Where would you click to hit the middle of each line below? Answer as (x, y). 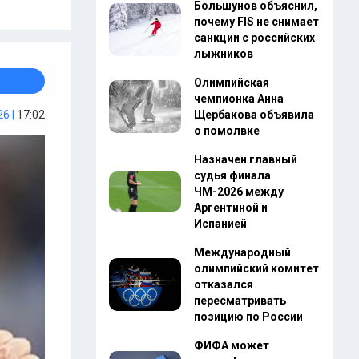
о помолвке (226, 131)
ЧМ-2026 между (238, 192)
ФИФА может (231, 345)
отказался (223, 284)
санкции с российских (254, 38)
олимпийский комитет (256, 268)
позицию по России (248, 317)
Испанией (220, 224)
